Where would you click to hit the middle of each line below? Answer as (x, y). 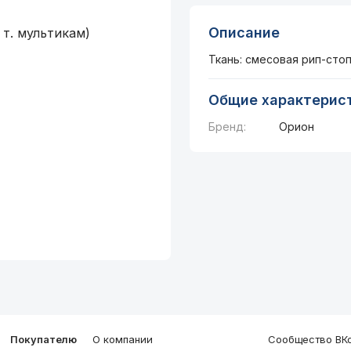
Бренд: (227, 127)
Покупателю (43, 339)
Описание (244, 33)
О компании (123, 339)
